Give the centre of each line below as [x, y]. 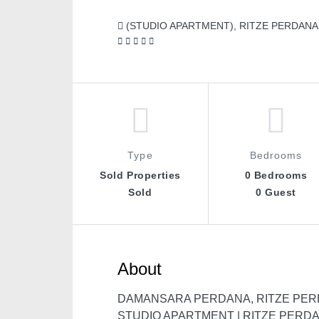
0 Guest [276, 192]
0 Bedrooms [276, 175]
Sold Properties [140, 175]
